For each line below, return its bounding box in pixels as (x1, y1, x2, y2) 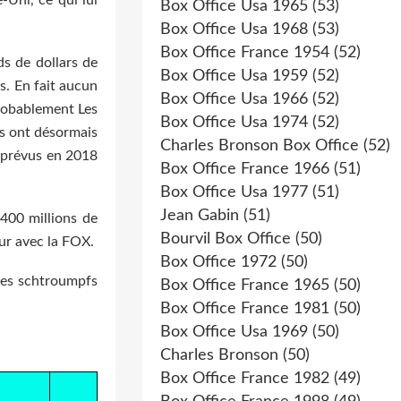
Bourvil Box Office (160, 231, 291, 247)
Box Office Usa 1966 (160, 91, 308, 107)
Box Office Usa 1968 (160, 21, 308, 38)
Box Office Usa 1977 (160, 184, 308, 200)
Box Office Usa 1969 (160, 324, 308, 340)
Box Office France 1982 (160, 371, 329, 387)
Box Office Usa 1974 (160, 115, 308, 131)
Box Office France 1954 (160, 45, 329, 61)
